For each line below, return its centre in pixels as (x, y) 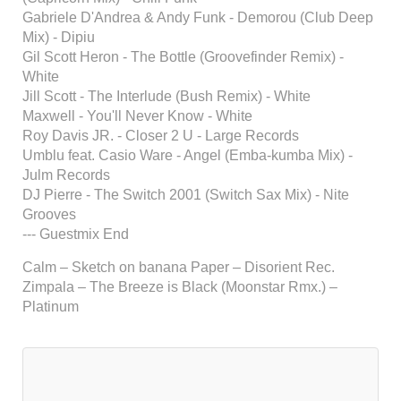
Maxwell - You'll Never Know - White (137, 116)
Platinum (51, 307)
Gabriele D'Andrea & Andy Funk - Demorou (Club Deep (198, 17)
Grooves (49, 214)
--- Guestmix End (76, 234)
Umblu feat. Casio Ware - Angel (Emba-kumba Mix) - (188, 155)
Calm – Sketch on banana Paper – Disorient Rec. (179, 267)
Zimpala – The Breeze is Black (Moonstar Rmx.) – (180, 287)
